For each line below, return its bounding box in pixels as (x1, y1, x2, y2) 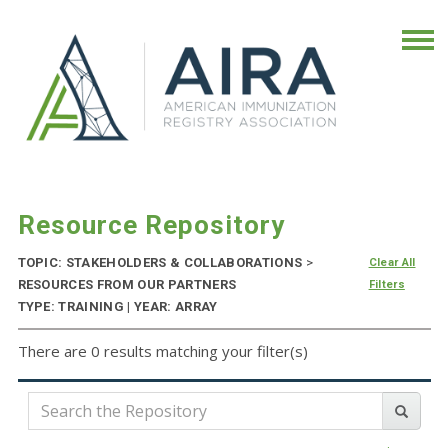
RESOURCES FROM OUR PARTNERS (17, 277, 237, 293)
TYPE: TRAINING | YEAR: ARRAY (17, 299, 218, 315)
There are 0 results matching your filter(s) (17, 341, 308, 362)
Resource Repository (17, 210, 285, 241)
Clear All (368, 256, 416, 270)
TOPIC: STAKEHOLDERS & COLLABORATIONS (17, 255, 306, 271)
